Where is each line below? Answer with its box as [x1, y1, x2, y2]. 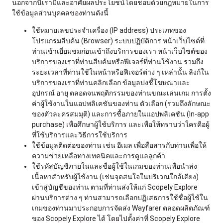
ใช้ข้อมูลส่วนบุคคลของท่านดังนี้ [12, 8, 109, 17]
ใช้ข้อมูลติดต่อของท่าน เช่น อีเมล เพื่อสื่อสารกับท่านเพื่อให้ [32, 141, 207, 149]
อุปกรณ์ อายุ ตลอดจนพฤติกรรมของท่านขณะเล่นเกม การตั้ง [32, 89, 211, 97]
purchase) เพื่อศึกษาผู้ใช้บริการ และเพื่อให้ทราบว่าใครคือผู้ [32, 120, 210, 128]
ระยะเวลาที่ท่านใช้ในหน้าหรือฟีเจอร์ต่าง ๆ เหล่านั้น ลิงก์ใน [32, 68, 209, 76]
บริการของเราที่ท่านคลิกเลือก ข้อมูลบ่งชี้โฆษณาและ [32, 78, 190, 87]
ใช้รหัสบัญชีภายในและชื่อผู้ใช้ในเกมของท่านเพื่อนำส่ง [32, 162, 197, 170]
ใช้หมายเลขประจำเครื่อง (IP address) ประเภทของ [32, 26, 186, 34]
